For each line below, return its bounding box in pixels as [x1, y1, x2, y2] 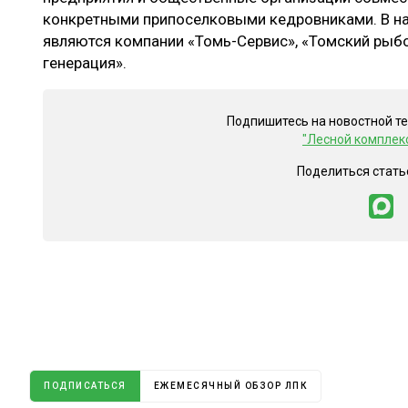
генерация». [43, 54, 127, 73]
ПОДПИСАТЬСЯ [44, 381, 127, 392]
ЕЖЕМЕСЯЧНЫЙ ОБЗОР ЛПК [153, 381, 307, 392]
